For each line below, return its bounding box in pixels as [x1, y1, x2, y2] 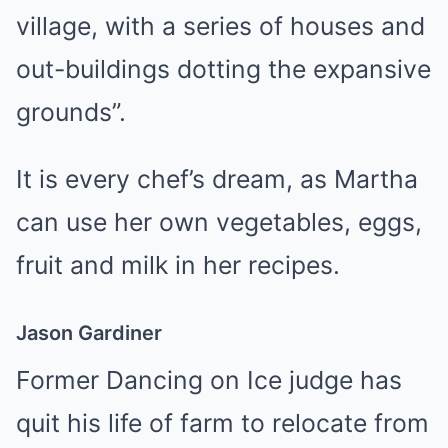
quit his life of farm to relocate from [16, 408, 429, 438]
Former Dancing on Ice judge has [16, 365, 402, 395]
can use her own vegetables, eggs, [16, 207, 422, 237]
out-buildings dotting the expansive [16, 54, 431, 84]
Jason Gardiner [16, 321, 162, 345]
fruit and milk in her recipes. [16, 250, 340, 280]
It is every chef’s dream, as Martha [16, 164, 418, 194]
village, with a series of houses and [16, 11, 425, 41]
